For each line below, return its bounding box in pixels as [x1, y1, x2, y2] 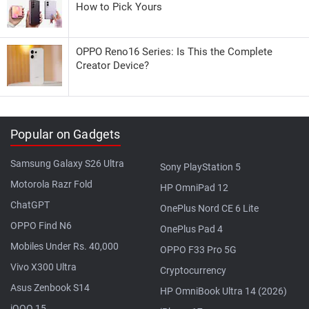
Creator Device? [76, 59, 149, 72]
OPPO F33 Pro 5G [160, 243, 237, 255]
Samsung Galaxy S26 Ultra [10, 157, 124, 169]
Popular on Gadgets [10, 126, 121, 141]
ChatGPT [10, 199, 50, 210]
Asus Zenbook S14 [10, 281, 90, 293]
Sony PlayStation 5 [160, 161, 241, 172]
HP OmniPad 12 [160, 181, 228, 193]
